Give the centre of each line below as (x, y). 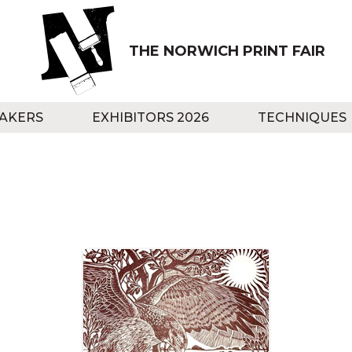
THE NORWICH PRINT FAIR (227, 51)
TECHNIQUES (302, 117)
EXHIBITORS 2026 (150, 117)
